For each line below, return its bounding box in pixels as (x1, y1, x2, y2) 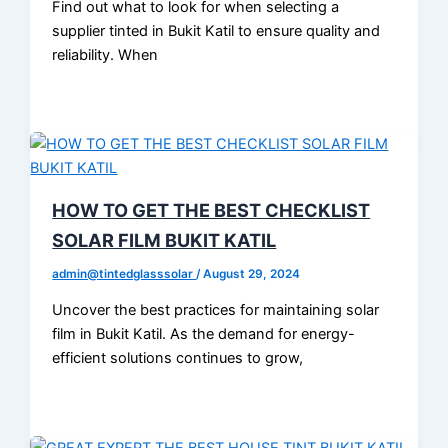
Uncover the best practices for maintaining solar (52, 301, 380, 319)
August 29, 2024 (203, 267, 301, 282)
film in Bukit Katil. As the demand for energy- (52, 325, 356, 343)
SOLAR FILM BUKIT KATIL (52, 229, 277, 252)
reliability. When (52, 45, 159, 64)
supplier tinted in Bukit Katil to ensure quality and (52, 21, 381, 40)
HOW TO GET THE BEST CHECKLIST (52, 199, 371, 222)
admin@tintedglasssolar (52, 267, 197, 282)
